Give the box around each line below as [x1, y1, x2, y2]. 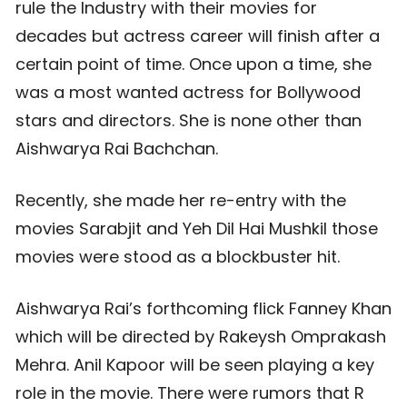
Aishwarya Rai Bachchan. [15, 137, 218, 160]
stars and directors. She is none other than [15, 109, 362, 132]
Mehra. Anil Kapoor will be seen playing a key [15, 353, 374, 376]
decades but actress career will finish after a [15, 25, 380, 47]
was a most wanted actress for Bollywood [15, 81, 361, 104]
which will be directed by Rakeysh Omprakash [15, 325, 386, 348]
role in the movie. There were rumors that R [15, 382, 364, 404]
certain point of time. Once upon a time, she [15, 53, 372, 75]
